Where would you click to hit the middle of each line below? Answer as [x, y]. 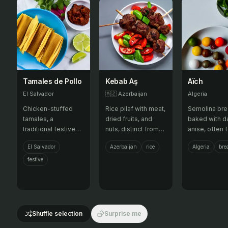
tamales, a [38, 119]
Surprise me [123, 213]
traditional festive [49, 129]
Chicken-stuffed [48, 109]
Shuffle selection [57, 213]
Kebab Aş [122, 81]
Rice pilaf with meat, [135, 109]
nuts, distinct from [132, 129]
